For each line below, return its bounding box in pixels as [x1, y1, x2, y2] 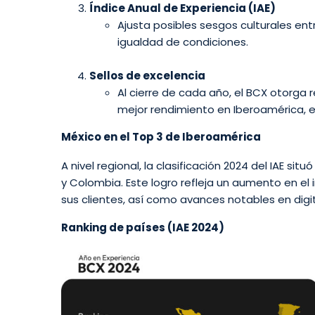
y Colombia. [61, 174, 123, 190]
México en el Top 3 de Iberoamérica [61, 129, 261, 145]
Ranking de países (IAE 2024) [61, 220, 224, 236]
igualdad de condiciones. [117, 34, 248, 50]
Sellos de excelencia [89, 68, 205, 84]
